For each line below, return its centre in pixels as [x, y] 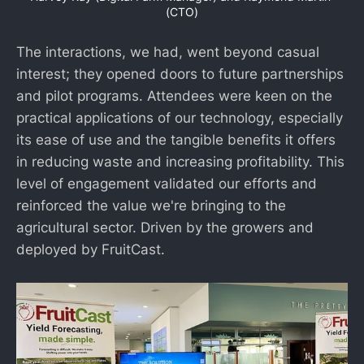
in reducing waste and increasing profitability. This [180, 161]
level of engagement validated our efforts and [167, 183]
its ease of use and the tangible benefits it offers [176, 139]
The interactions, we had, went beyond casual [168, 52]
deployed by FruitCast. [91, 249]
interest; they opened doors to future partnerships [180, 74]
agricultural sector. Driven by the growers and [165, 227]
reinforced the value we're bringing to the [151, 205]
